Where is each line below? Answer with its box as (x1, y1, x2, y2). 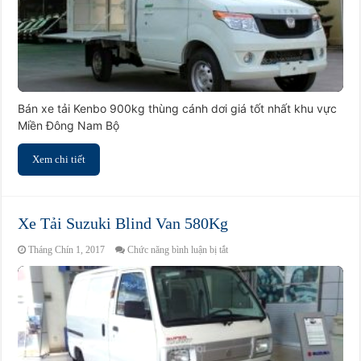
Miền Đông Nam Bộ (18, 118, 120, 133)
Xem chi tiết (32, 153, 86, 166)
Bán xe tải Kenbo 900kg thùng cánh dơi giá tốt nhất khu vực (18, 102, 338, 116)
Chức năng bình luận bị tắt (127, 244, 229, 256)
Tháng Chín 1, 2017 (28, 244, 106, 256)
